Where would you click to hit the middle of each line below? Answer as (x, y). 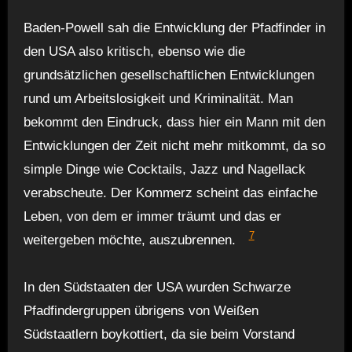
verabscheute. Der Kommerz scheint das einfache (170, 192)
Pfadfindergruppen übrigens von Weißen (141, 310)
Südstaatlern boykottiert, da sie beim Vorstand (159, 334)
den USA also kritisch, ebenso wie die (134, 51)
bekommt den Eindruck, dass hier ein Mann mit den (174, 122)
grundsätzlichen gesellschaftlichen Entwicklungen (169, 75)
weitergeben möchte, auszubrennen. (129, 240)
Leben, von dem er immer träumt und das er (152, 216)
